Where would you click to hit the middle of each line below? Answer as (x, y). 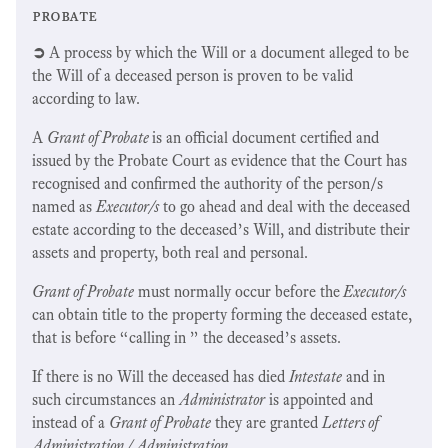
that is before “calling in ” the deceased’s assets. (186, 337)
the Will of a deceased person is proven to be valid (192, 75)
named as (64, 206)
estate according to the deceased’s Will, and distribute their (221, 229)
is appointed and (319, 399)
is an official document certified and (265, 137)
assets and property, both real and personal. (170, 252)
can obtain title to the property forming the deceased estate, (222, 314)
